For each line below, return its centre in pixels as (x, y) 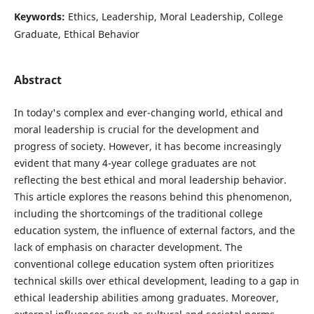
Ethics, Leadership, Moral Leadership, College (175, 16)
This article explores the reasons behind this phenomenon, (153, 197)
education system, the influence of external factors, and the (154, 230)
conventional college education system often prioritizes (144, 264)
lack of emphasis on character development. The (128, 247)
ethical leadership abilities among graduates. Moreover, (146, 298)
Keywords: (41, 16)
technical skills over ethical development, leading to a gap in (156, 281)
